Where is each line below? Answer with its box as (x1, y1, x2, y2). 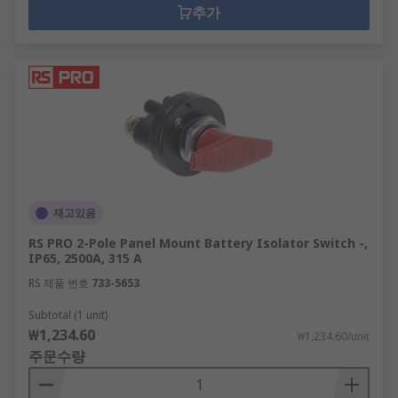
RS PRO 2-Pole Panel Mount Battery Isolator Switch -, (28, 235, 368, 251)
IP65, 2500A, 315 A (28, 250, 142, 267)
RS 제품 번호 (28, 275, 89, 291)
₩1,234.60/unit (298, 329, 370, 344)
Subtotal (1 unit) (28, 307, 107, 322)
